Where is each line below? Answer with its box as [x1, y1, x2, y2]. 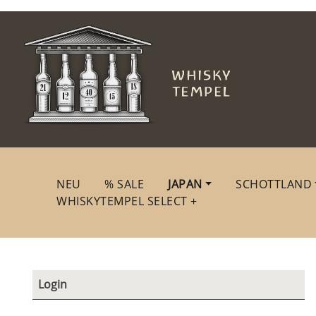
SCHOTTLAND [236, 176, 312, 192]
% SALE [104, 176, 145, 192]
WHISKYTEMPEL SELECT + [56, 193, 197, 209]
